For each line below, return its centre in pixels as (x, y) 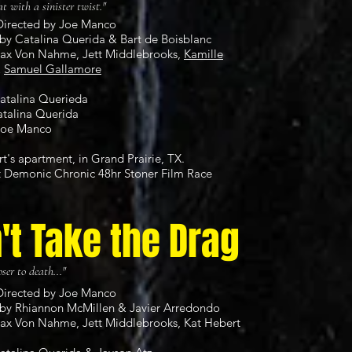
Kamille (203, 53)
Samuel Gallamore (53, 68)
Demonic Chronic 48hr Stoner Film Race (108, 173)
